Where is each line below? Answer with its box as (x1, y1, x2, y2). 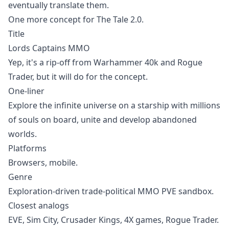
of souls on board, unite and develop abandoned (8, 114, 197, 125)
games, (133, 214, 166, 225)
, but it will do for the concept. (32, 71, 148, 82)
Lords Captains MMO (8, 42, 90, 54)
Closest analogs (8, 200, 69, 211)
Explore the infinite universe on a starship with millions (8, 100, 220, 111)
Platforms (8, 143, 47, 154)
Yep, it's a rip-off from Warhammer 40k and (8, 57, 177, 68)
